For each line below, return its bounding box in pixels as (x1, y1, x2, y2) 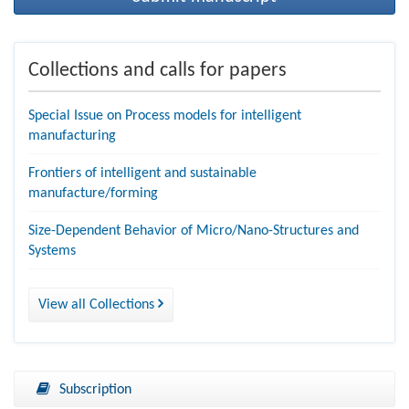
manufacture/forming (28, 186, 158, 202)
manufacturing (28, 129, 116, 144)
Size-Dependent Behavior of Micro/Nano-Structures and (28, 224, 359, 239)
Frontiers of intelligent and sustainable (28, 166, 257, 182)
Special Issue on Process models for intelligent (28, 109, 301, 124)
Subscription (59, 383, 131, 398)
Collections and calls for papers (28, 60, 287, 82)
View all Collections (38, 298, 158, 313)
